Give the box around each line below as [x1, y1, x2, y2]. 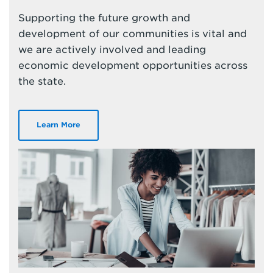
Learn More [37, 120, 80, 130]
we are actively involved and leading [18, 43, 206, 55]
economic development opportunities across [18, 59, 247, 71]
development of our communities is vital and [18, 27, 247, 40]
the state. [18, 75, 66, 87]
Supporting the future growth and [18, 12, 190, 24]
